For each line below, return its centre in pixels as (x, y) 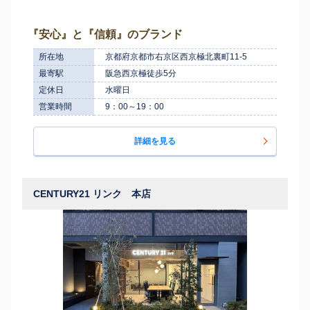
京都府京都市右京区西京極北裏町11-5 (176, 56)
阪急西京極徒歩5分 (141, 73)
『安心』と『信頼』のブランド (105, 34)
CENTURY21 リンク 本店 (92, 193)
